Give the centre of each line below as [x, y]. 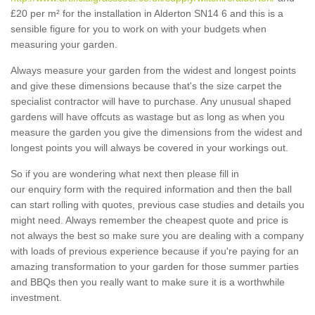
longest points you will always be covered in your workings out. [149, 148]
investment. [36, 298]
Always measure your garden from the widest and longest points [153, 71]
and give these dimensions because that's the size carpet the [146, 86]
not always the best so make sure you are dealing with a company [157, 236]
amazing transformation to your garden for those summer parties [155, 267]
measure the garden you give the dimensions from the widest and [156, 133]
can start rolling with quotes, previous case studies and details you [157, 205]
